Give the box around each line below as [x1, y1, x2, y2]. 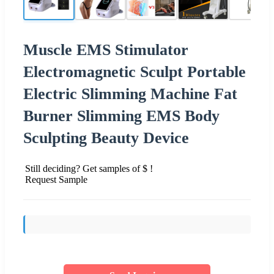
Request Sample [25, 174, 87, 185]
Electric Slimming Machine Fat [23, 84, 237, 103]
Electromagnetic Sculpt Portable [23, 62, 246, 81]
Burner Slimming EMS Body [23, 106, 220, 125]
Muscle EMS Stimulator [23, 40, 188, 59]
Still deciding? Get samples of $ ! [25, 163, 153, 174]
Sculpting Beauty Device [23, 128, 189, 147]
